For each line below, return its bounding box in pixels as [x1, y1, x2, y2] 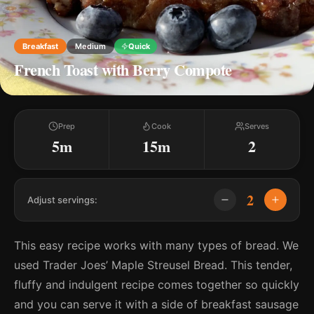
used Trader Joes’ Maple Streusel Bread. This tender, [14, 258, 292, 272]
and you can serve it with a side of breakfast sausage [14, 297, 299, 311]
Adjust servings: [27, 194, 97, 205]
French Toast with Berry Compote [14, 58, 232, 81]
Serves [244, 121, 269, 131]
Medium [75, 41, 106, 51]
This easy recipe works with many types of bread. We [14, 238, 299, 252]
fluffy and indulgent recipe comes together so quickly [14, 278, 299, 292]
